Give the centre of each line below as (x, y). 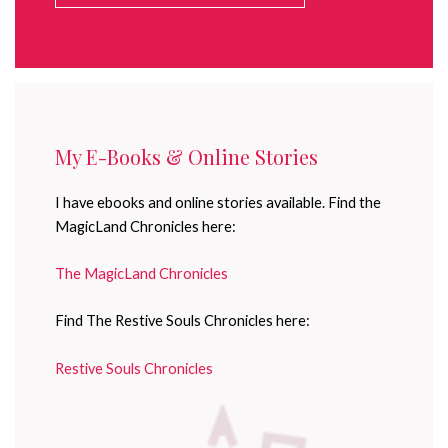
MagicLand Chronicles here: (145, 226)
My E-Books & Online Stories (186, 156)
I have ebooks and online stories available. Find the (218, 202)
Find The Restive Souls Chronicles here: (182, 321)
